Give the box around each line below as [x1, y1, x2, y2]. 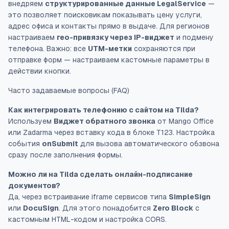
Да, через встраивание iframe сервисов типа [8, 193, 169, 201]
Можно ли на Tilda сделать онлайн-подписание [8, 170, 193, 178]
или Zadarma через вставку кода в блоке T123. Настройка [8, 128, 215, 136]
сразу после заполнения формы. [8, 151, 123, 159]
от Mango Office [155, 117, 214, 125]
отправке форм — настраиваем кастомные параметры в [8, 56, 210, 64]
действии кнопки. [8, 67, 71, 75]
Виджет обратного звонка [54, 117, 155, 125]
